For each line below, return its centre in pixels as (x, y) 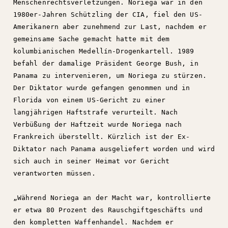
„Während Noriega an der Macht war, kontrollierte (112, 198)
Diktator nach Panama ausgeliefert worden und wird (114, 149)
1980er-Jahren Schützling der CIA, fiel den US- (108, 15)
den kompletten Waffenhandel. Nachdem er (94, 222)
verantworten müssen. (54, 173)
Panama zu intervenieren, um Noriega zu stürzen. (110, 76)
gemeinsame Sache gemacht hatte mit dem (92, 39)
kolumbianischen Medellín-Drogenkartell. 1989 (104, 51)
